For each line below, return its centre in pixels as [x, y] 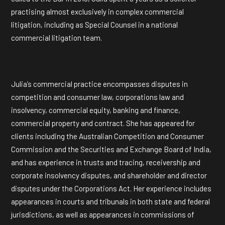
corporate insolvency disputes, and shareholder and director [109, 175]
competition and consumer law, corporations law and [97, 97]
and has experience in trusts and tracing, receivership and [106, 162]
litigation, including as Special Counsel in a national [94, 25]
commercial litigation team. [57, 38]
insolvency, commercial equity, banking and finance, [96, 110]
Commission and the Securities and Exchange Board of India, [111, 149]
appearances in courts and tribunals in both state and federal [110, 201]
